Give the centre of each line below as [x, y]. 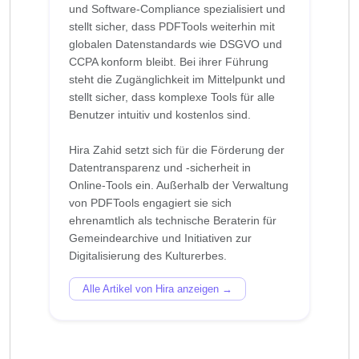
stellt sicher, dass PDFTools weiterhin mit [172, 27]
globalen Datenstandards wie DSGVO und [175, 44]
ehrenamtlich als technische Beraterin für [173, 221]
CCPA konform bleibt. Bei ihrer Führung [169, 62]
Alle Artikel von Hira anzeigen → [157, 289]
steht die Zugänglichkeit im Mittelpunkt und [177, 80]
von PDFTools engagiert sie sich [150, 203]
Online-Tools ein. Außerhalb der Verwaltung [179, 186]
